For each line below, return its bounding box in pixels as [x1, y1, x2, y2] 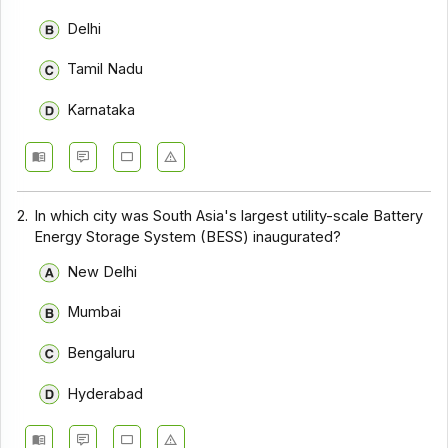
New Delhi [66, 262, 137, 281]
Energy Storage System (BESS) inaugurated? [34, 228, 342, 247]
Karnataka [66, 101, 135, 120]
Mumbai [66, 303, 121, 322]
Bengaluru [66, 344, 135, 362]
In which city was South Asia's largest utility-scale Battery [34, 207, 424, 226]
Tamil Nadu [66, 60, 143, 79]
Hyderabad [66, 384, 143, 403]
